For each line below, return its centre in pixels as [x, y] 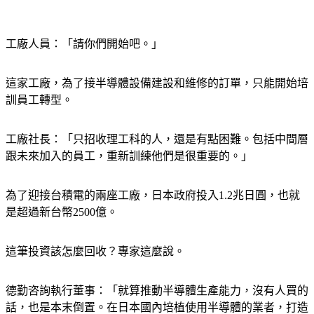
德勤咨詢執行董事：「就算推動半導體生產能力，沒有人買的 [157, 291]
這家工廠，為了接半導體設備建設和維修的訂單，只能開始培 [157, 83]
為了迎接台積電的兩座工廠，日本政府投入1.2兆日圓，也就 [153, 195]
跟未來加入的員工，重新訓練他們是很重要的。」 [129, 156]
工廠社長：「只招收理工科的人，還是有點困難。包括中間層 [157, 139]
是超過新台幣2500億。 [62, 212]
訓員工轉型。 [39, 100]
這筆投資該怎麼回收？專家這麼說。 [95, 251]
